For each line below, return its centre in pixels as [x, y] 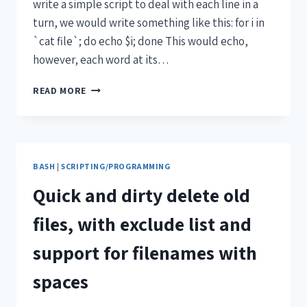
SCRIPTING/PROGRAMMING [116, 167]
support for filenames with [145, 253]
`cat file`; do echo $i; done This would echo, [140, 41]
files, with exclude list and [142, 224]
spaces [61, 282]
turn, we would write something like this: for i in [149, 23]
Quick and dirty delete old [142, 195]
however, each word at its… [101, 60]
